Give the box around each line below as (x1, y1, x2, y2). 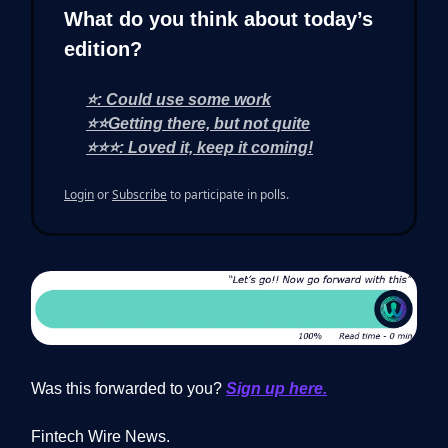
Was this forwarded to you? (31, 379, 226, 397)
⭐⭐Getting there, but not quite (86, 114, 310, 132)
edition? (64, 37, 142, 60)
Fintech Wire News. (31, 427, 174, 445)
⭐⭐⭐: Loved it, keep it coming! (86, 138, 313, 156)
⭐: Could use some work (86, 90, 271, 108)
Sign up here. (226, 379, 327, 397)
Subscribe (112, 185, 167, 203)
